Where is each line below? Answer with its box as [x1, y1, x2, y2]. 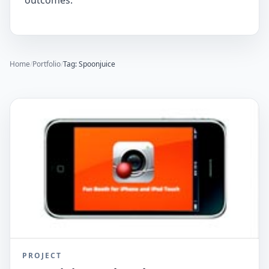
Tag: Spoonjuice [63, 59, 115, 69]
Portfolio [32, 59, 61, 69]
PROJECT [22, 250, 62, 261]
